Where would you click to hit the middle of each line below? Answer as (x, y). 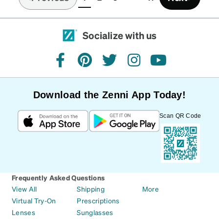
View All (24, 188)
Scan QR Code (180, 116)
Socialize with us (120, 35)
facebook (77, 65)
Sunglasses (95, 212)
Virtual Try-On (34, 200)
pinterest (101, 65)
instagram (151, 65)
